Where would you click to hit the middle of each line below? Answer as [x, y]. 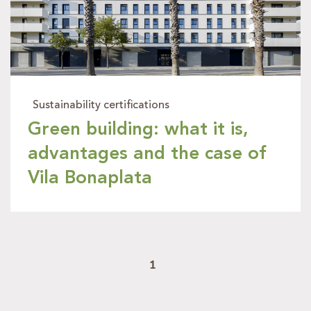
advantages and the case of [147, 154]
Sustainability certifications [101, 106]
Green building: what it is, [138, 130]
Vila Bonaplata [90, 179]
